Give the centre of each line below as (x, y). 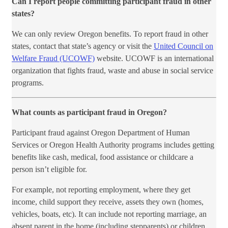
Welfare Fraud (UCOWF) (53, 58)
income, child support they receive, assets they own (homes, (108, 202)
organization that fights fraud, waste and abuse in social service (112, 70)
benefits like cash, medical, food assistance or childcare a (103, 157)
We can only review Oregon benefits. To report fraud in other (110, 34)
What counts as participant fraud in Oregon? (89, 112)
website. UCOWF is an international (154, 58)
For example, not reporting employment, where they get (101, 189)
